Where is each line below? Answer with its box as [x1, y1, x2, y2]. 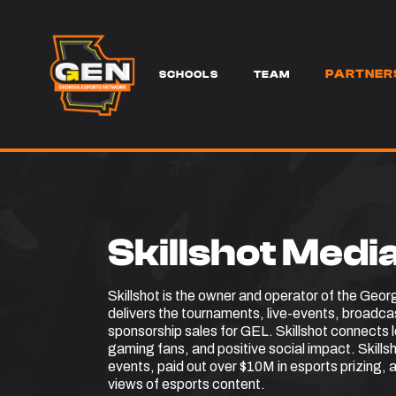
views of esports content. [108, 377, 265, 392]
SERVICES [62, 68, 124, 80]
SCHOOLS [159, 68, 218, 80]
